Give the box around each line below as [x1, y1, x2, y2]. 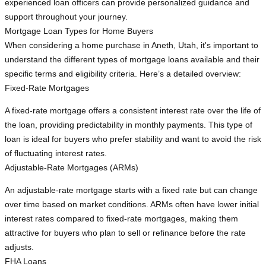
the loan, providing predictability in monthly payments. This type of [5, 120, 252, 130]
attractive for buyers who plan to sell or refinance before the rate [5, 228, 246, 238]
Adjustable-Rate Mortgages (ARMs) [5, 163, 138, 173]
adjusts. [5, 242, 34, 252]
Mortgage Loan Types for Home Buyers [5, 26, 153, 36]
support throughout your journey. [5, 12, 128, 22]
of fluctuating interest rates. [5, 148, 107, 159]
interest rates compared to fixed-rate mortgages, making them [5, 214, 238, 224]
